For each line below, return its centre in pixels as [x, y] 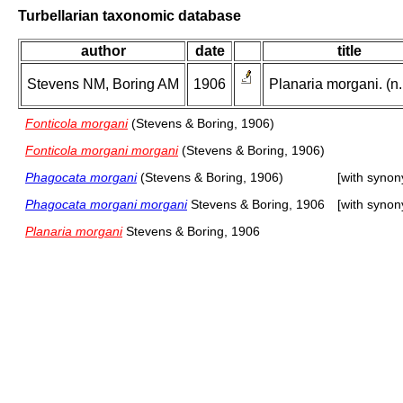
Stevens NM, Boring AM [103, 85]
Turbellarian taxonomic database [130, 15]
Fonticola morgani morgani [102, 151]
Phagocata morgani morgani [106, 205]
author [103, 51]
